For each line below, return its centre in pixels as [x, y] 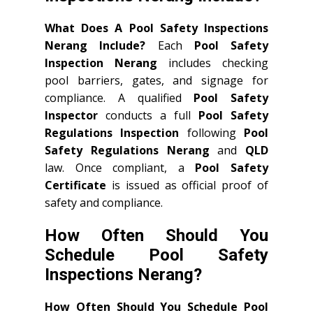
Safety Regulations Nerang [127, 150]
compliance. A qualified [119, 98]
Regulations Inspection [112, 133]
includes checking [213, 63]
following [212, 133]
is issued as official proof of [187, 185]
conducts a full [148, 115]
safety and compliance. [104, 203]
